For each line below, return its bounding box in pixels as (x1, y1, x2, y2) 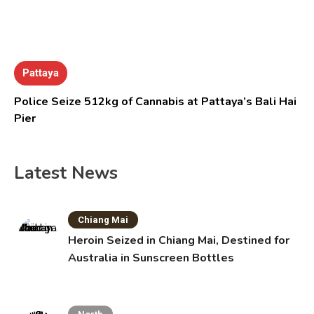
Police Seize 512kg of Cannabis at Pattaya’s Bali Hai (14, 94, 297, 110)
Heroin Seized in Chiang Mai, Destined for (68, 233, 290, 249)
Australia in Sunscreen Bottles (68, 250, 235, 266)
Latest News (14, 161, 118, 186)
